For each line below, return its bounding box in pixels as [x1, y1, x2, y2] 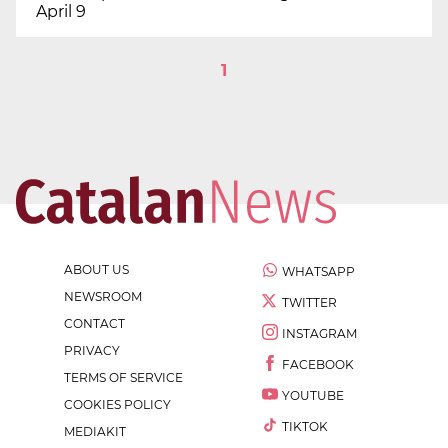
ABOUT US [64, 262, 129, 278]
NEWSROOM [64, 289, 142, 305]
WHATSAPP [282, 264, 355, 280]
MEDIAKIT [64, 424, 126, 440]
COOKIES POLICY [64, 397, 171, 413]
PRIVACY [64, 343, 120, 359]
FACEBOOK [282, 357, 354, 373]
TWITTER [282, 295, 337, 311]
